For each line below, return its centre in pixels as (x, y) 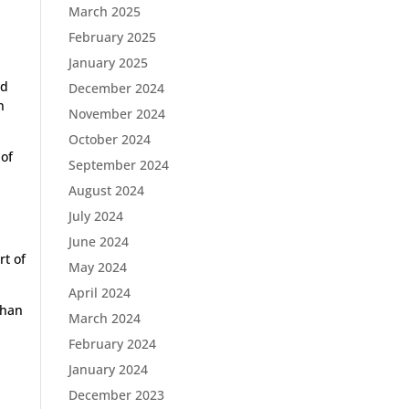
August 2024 (106, 190)
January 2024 (108, 369)
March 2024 (104, 318)
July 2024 (95, 216)
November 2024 (116, 114)
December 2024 (116, 88)
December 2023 (116, 395)
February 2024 (112, 344)
